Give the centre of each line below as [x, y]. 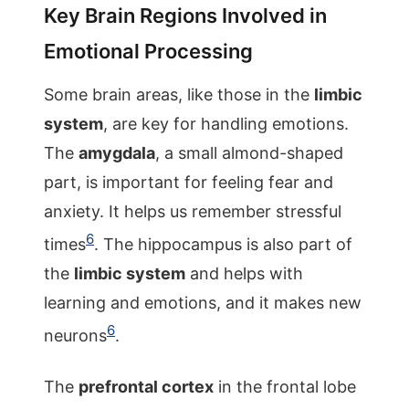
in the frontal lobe [285, 387]
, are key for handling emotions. [226, 124]
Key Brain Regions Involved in [185, 16]
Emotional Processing [148, 51]
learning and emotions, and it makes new [203, 303]
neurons [75, 336]
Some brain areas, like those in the [179, 94]
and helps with [244, 273]
